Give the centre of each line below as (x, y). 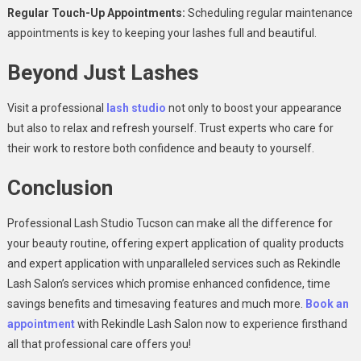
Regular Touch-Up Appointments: (96, 13)
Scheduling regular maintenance (269, 13)
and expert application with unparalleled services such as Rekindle (174, 264)
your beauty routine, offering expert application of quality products (175, 244)
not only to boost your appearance (253, 108)
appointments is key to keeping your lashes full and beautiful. (162, 33)
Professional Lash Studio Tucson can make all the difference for (170, 224)
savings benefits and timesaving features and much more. (156, 304)
